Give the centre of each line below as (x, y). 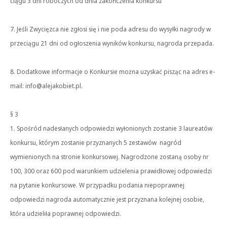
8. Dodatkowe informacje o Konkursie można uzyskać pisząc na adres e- (112, 71)
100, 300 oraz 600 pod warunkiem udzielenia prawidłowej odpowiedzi (111, 171)
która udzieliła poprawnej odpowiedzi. (66, 213)
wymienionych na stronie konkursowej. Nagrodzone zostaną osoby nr (109, 157)
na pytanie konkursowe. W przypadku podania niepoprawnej (97, 185)
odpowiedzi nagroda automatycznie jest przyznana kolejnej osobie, (107, 199)
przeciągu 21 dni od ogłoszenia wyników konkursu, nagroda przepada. (112, 43)
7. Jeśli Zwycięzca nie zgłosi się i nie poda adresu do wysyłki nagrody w (110, 29)
